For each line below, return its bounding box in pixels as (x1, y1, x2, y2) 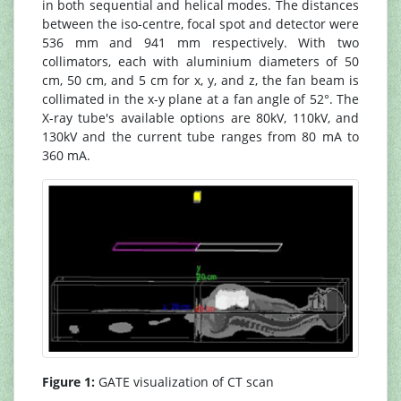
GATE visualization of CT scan (95, 372, 274, 390)
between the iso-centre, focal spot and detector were (42, 15, 359, 32)
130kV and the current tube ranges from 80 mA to (42, 128, 359, 145)
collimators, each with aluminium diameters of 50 (42, 53, 359, 70)
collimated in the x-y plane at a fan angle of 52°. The (42, 90, 359, 107)
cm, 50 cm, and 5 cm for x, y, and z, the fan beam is (42, 72, 359, 89)
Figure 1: (42, 372, 95, 390)
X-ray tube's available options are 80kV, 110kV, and (42, 109, 359, 126)
